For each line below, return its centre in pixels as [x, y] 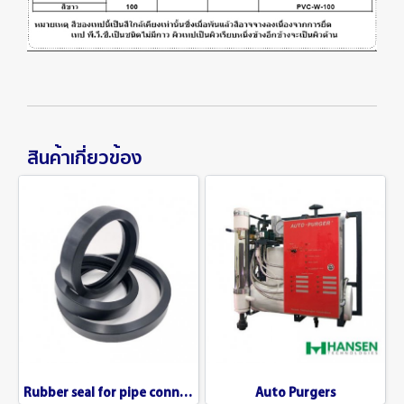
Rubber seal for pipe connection [186, 391]
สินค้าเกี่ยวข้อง [85, 156]
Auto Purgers [295, 391]
